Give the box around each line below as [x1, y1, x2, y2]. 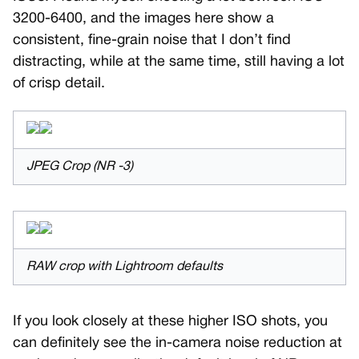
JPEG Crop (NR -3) [26, 161, 133, 173]
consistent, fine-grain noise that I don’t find [13, 34, 291, 48]
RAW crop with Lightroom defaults [26, 261, 223, 273]
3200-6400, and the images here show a [13, 12, 274, 26]
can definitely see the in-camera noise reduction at [13, 337, 342, 351]
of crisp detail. [13, 77, 105, 91]
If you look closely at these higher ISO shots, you [13, 315, 328, 329]
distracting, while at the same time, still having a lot [13, 55, 345, 70]
